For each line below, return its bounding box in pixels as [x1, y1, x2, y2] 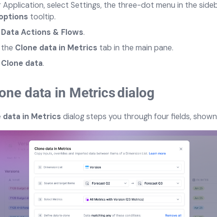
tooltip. [30, 12, 56, 22]
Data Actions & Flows [1, 27, 83, 37]
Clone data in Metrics [15, 43, 97, 53]
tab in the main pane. [97, 43, 173, 53]
